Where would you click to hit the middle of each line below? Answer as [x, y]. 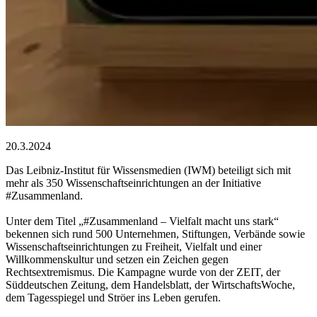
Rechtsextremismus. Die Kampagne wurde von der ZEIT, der [143, 272]
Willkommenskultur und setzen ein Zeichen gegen [117, 259]
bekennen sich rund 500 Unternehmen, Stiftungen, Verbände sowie [155, 234]
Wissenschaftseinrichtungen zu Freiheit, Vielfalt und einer [134, 246]
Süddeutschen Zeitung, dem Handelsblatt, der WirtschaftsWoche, [150, 284]
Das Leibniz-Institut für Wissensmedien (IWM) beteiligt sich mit [148, 170]
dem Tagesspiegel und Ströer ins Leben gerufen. [113, 297]
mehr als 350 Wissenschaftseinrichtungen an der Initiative [133, 183]
